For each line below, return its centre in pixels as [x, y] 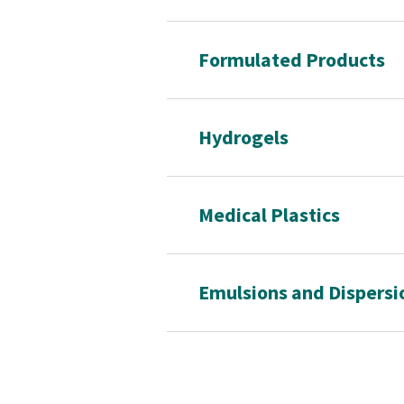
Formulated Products [291, 60]
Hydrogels [243, 138]
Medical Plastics [269, 215]
